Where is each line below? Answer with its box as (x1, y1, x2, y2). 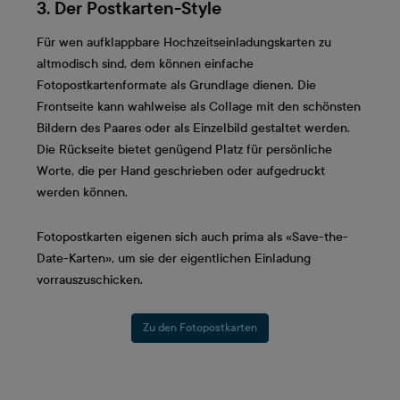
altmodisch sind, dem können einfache (37, 56, 254, 72)
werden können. (37, 185, 128, 201)
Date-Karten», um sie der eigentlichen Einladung (37, 250, 311, 266)
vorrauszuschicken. (37, 271, 143, 287)
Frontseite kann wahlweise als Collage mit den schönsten (37, 99, 361, 115)
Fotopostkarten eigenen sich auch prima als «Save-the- (37, 229, 348, 245)
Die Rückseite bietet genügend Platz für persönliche (37, 142, 332, 158)
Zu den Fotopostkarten (143, 321, 257, 335)
